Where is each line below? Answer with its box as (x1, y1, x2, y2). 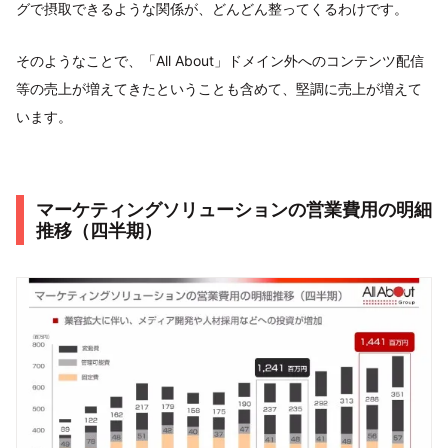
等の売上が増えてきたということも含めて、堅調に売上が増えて (16, 80, 422, 98)
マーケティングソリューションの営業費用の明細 (36, 199, 432, 221)
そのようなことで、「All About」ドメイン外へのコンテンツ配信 (16, 52, 424, 70)
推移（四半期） (36, 220, 162, 242)
